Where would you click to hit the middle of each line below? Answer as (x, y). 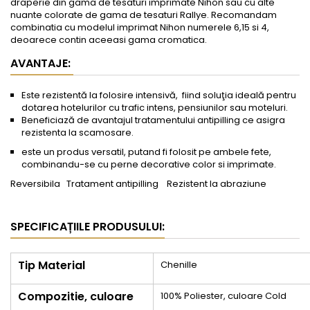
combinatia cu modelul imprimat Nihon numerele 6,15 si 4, (140, 28)
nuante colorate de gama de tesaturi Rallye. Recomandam (144, 15)
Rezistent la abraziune (216, 184)
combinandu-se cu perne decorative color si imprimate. (150, 165)
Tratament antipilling (116, 184)
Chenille (179, 265)
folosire (117, 95)
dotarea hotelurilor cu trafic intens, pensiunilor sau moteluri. (155, 108)
